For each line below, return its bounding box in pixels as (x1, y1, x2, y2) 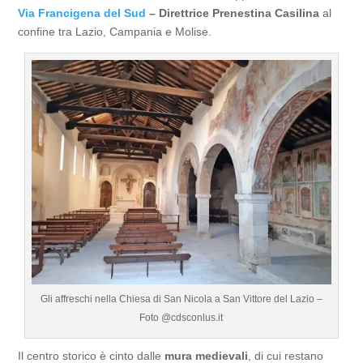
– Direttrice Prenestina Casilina (146, 6, 320, 19)
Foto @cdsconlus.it (139, 311, 224, 323)
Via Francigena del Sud (18, 6, 147, 19)
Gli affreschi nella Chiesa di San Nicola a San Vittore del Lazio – (40, 293, 322, 305)
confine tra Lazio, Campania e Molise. (18, 25, 212, 38)
